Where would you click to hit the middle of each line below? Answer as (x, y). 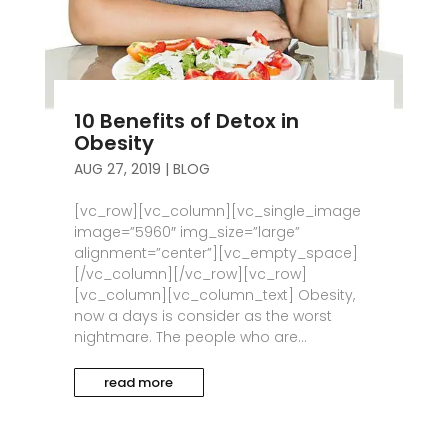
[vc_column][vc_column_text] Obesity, (214, 295)
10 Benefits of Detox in (186, 121)
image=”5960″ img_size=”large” (186, 232)
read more (139, 383)
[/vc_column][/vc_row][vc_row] (190, 274)
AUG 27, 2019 (117, 169)
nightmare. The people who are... (190, 337)
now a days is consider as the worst (202, 316)
